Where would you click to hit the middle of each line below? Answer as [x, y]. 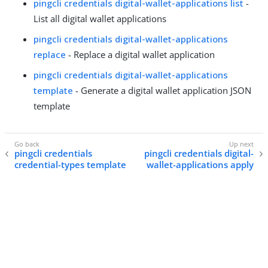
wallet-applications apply [200, 165]
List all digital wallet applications [100, 18]
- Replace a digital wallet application [140, 54]
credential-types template [70, 165]
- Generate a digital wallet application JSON [162, 90]
